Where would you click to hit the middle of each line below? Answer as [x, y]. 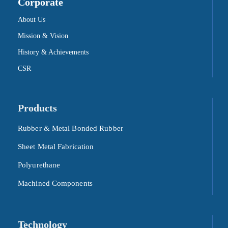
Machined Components [55, 183]
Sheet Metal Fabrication [56, 147]
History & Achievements [53, 52]
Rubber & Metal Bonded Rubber [70, 128]
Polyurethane [39, 165]
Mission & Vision [43, 36]
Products [37, 108]
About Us [32, 20]
